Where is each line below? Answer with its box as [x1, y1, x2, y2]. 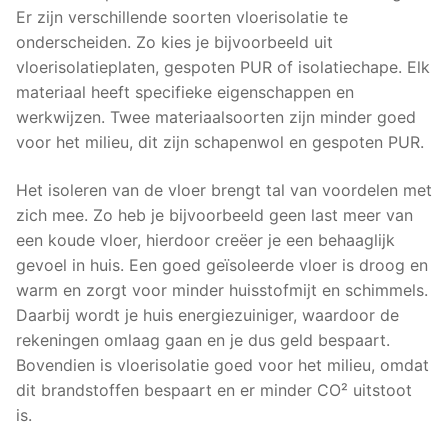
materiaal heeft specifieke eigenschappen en [16, 81, 354, 102]
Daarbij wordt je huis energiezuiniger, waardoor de [16, 304, 399, 325]
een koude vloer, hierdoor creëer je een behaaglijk [16, 229, 395, 250]
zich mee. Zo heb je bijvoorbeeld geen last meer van [16, 204, 413, 225]
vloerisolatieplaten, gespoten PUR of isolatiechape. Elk [16, 56, 430, 77]
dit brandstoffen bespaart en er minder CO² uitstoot [16, 379, 412, 400]
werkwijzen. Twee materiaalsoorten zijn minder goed [16, 106, 416, 127]
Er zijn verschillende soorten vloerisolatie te [16, 6, 348, 27]
